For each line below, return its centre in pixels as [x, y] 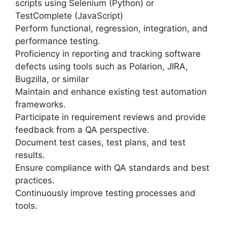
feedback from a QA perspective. [82, 129]
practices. [35, 180]
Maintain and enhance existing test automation [111, 91]
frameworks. [41, 104]
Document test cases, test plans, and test [100, 142]
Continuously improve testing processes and [105, 193]
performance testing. [58, 41]
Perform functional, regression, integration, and [111, 28]
